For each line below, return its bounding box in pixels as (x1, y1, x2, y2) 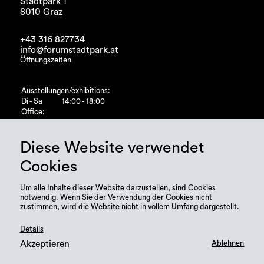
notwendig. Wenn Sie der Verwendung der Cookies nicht (19, 193, 212, 201)
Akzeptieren (19, 239, 70, 249)
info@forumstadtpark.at (19, 45, 118, 55)
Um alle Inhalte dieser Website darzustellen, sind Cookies (19, 184, 216, 192)
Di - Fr (21, 118, 41, 126)
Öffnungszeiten (19, 57, 71, 64)
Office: (21, 108, 45, 115)
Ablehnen (212, 240, 245, 247)
